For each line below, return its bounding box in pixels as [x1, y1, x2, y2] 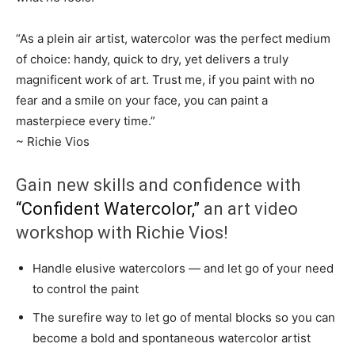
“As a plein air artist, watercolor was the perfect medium [16, 31, 330, 47]
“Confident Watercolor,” [16, 199, 200, 219]
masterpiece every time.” [16, 113, 155, 129]
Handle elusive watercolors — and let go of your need [32, 261, 334, 277]
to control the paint [32, 281, 139, 297]
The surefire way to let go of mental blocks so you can [32, 310, 335, 326]
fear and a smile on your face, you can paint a [16, 93, 268, 109]
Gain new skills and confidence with [16, 175, 300, 196]
